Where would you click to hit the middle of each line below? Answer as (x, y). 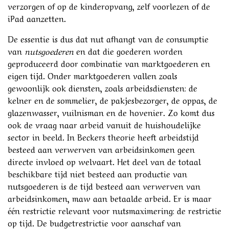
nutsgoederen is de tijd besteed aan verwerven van (104, 185)
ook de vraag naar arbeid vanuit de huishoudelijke (104, 124)
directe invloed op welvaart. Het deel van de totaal (104, 161)
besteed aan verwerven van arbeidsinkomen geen (101, 148)
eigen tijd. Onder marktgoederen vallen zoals (93, 75)
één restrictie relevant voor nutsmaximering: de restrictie (114, 210)
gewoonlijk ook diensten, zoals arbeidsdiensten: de (102, 87)
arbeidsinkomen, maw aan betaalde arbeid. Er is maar (110, 198)
